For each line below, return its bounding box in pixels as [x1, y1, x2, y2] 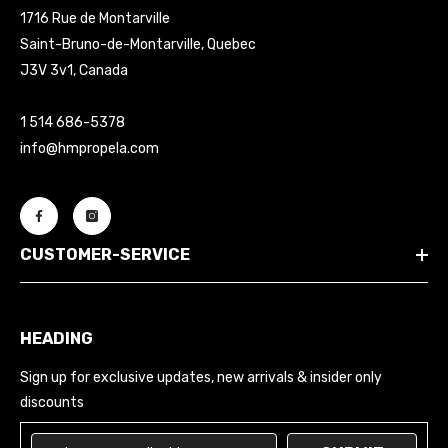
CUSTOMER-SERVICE [20, 245, 190, 265]
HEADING [20, 329, 93, 349]
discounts [20, 394, 84, 412]
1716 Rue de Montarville [20, 10, 170, 28]
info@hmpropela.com [20, 140, 159, 158]
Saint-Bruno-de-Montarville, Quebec [20, 36, 256, 54]
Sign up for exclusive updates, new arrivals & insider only [20, 369, 382, 387]
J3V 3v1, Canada [20, 62, 128, 80]
